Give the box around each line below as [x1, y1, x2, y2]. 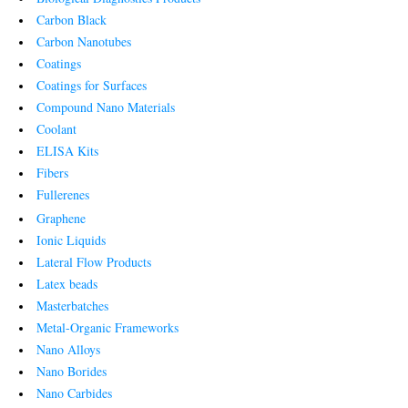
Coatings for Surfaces [36, 76, 147, 94]
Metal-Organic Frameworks [36, 318, 178, 336]
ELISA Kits [36, 141, 98, 159]
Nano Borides [36, 362, 107, 380]
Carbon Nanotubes [36, 32, 131, 50]
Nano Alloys [36, 340, 100, 358]
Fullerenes [36, 185, 89, 203]
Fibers [36, 163, 68, 181]
